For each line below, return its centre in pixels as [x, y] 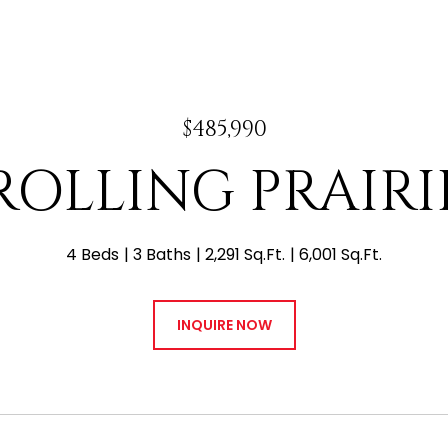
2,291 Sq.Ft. [245, 254]
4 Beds [92, 254]
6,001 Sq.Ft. [340, 254]
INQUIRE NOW [224, 325]
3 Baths [162, 254]
